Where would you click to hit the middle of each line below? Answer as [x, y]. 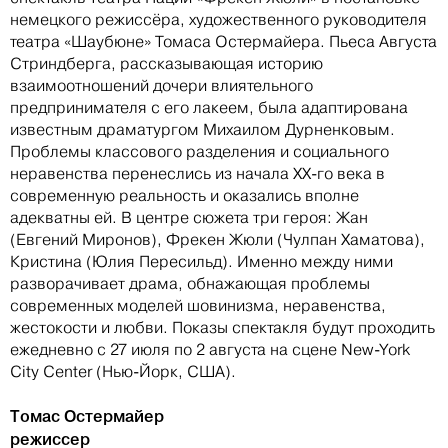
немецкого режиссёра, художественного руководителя [218, 19]
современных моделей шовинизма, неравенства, [198, 305]
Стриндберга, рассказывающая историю [166, 63]
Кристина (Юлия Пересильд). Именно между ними [201, 261]
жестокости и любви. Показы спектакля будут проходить [222, 327]
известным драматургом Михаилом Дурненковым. [202, 129]
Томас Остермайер [87, 415]
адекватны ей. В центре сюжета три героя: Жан [189, 217]
